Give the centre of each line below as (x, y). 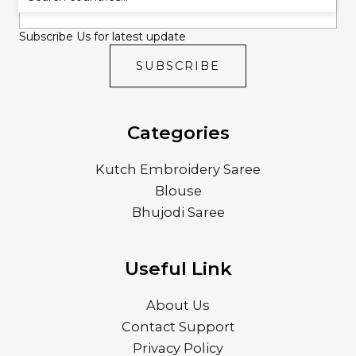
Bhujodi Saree (178, 213)
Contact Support (178, 327)
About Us (178, 306)
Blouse (178, 191)
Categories (178, 133)
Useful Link (178, 269)
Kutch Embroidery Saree (178, 170)
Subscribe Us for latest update (103, 37)
